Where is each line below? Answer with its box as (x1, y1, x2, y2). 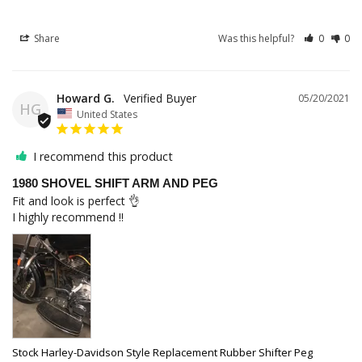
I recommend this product (33, 149, 173, 165)
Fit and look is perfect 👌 (12, 193, 143, 209)
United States (77, 107, 137, 121)
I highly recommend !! (12, 209, 124, 225)
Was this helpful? (218, 31, 297, 45)
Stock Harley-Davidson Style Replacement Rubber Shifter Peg (12, 345, 313, 360)
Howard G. (57, 90, 115, 106)
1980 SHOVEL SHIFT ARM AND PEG (12, 176, 218, 191)
